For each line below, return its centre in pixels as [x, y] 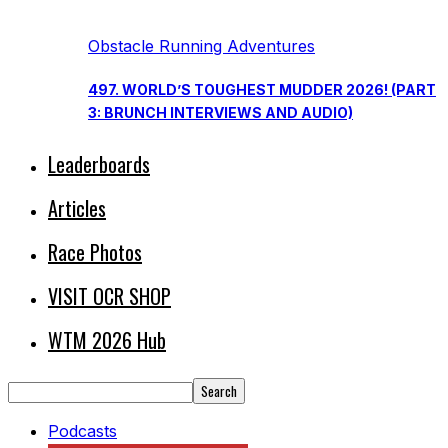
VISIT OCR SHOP [109, 295]
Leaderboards [99, 163]
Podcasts [82, 430]
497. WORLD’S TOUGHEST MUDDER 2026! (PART [262, 90]
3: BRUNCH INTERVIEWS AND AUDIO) [220, 113]
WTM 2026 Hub [107, 339]
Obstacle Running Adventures [201, 46]
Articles [77, 207]
